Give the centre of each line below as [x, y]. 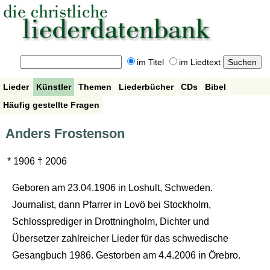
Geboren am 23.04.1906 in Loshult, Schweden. [112, 188]
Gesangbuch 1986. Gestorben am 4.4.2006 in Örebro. [126, 256]
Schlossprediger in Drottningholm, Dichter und [110, 222]
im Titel [150, 62]
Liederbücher [146, 86]
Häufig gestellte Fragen [51, 105]
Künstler [54, 86]
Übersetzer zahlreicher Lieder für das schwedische [120, 239]
